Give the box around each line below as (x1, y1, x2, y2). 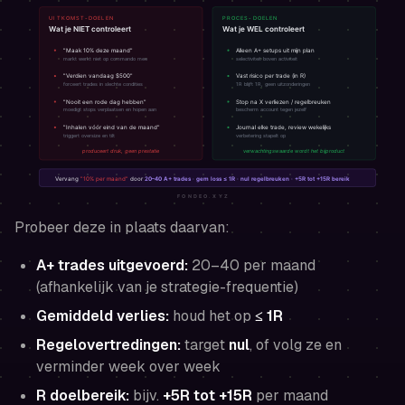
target (181, 334, 229, 354)
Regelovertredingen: (36, 334, 181, 354)
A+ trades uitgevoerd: (36, 255, 188, 275)
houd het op (169, 306, 255, 325)
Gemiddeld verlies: (36, 306, 169, 325)
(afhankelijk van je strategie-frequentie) (36, 277, 298, 297)
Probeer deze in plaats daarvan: (14, 217, 230, 237)
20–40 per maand (188, 255, 316, 275)
